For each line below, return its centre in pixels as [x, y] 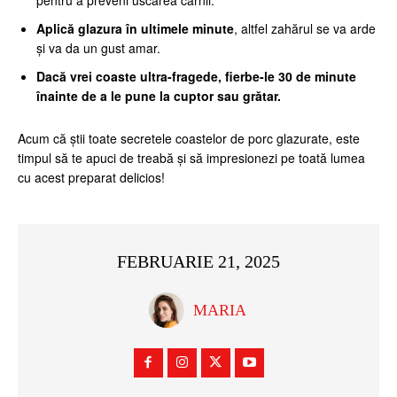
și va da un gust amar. [98, 48]
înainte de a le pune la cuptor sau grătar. [159, 96]
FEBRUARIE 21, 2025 [198, 262]
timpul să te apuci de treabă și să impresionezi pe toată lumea [191, 158]
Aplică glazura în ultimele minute [135, 28]
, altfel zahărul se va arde [305, 28]
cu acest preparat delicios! [91, 177]
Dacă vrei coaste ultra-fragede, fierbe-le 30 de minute [196, 76]
